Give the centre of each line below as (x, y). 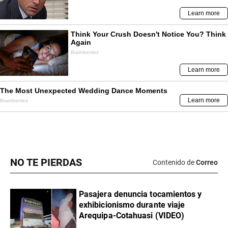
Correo (207, 163)
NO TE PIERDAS (46, 162)
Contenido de (174, 163)
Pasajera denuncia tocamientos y (140, 194)
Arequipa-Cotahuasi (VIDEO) (132, 215)
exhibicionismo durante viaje (132, 205)
